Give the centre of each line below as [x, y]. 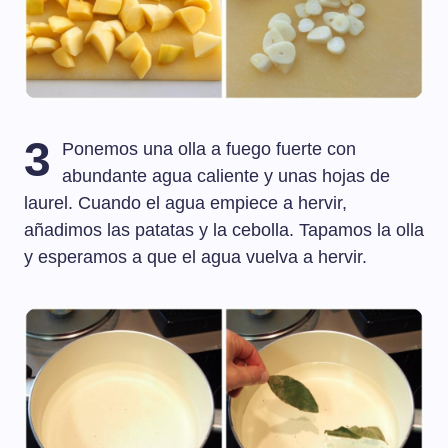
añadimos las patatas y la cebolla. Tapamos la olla [224, 230]
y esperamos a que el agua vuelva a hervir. [195, 257]
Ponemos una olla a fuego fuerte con [209, 149]
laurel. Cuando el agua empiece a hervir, [185, 203]
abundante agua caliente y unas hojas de [226, 176]
